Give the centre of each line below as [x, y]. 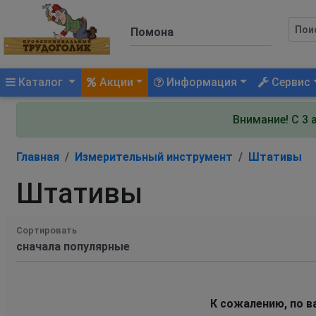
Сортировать [47, 230]
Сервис [290, 82]
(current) [88, 81]
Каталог [41, 82]
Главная [38, 157]
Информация [201, 82]
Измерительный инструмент [154, 157]
